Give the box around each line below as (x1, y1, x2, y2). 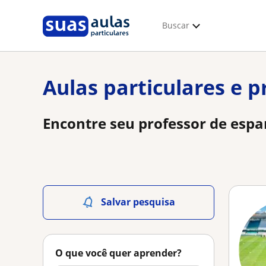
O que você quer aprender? (55, 246, 182, 259)
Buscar (162, 20, 189, 31)
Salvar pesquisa (100, 195, 175, 208)
